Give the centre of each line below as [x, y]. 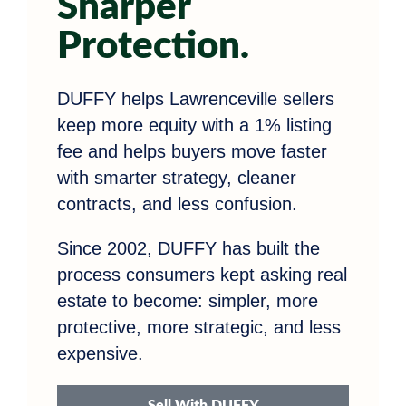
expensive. [100, 353]
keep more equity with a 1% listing [194, 125]
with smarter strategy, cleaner [177, 177]
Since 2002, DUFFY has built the [188, 248]
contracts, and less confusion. [177, 203]
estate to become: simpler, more [188, 300]
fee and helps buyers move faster [192, 151]
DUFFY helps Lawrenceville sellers [196, 98]
